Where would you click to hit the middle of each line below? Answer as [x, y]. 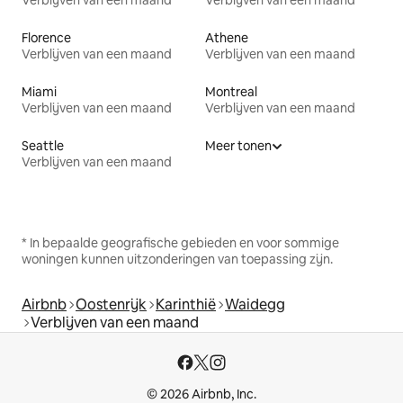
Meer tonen [238, 146]
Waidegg [255, 305]
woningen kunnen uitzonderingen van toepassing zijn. [177, 260]
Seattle [43, 146]
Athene [227, 38]
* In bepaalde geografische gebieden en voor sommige [180, 243]
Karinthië [186, 305]
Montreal [231, 92]
